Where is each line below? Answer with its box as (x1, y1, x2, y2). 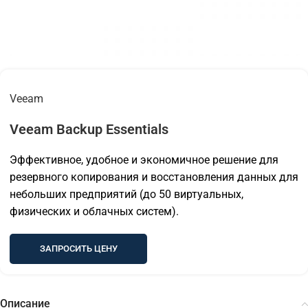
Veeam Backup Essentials (10, 120, 168, 137)
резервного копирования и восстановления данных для (10, 170, 298, 184)
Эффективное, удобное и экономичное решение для (10, 153, 278, 166)
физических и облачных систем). (10, 204, 179, 218)
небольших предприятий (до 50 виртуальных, (10, 187, 243, 201)
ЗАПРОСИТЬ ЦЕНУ (39, 243, 118, 254)
